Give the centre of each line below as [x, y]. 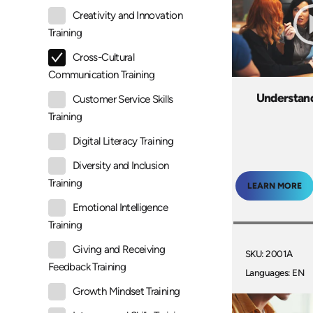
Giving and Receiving [119, 250]
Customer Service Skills [123, 100]
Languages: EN [275, 273]
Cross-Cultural [104, 58]
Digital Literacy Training [123, 141]
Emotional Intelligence [120, 208]
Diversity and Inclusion [121, 166]
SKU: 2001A [269, 254]
